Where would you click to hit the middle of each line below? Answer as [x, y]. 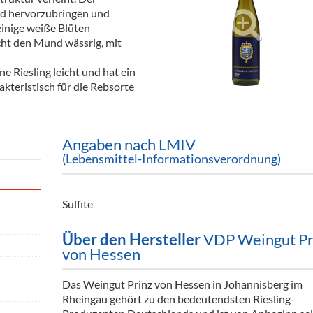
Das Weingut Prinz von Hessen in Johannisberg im [182, 284]
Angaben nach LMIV [129, 144]
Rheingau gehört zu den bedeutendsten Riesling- [179, 299]
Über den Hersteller [131, 239]
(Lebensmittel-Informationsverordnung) [172, 159]
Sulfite [78, 204]
